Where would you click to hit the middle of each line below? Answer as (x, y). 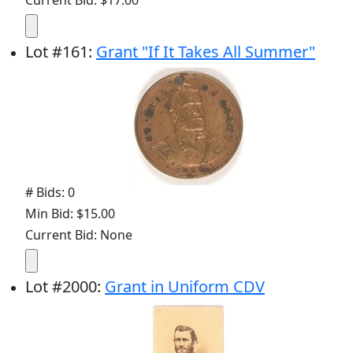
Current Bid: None (79, 235)
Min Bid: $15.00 (70, 214)
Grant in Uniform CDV (185, 287)
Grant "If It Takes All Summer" (206, 52)
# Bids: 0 (50, 193)
